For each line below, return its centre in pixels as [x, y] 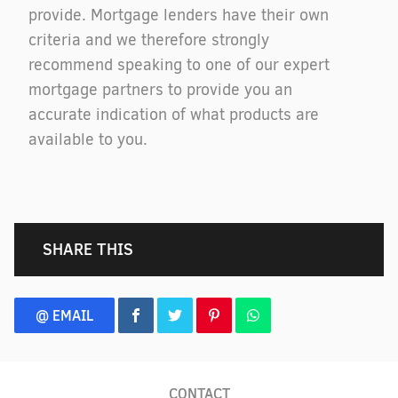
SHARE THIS [88, 249]
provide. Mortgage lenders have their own [179, 15]
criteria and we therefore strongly [149, 40]
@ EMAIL [64, 315]
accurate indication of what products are [174, 115]
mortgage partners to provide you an [160, 90]
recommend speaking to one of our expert [179, 65]
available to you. [88, 139]
